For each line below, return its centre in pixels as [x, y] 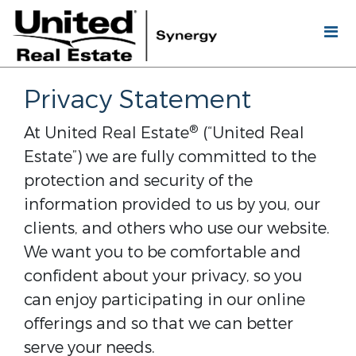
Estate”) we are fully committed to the [170, 157]
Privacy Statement [137, 100]
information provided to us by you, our [172, 205]
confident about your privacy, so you [163, 276]
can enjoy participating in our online [164, 300]
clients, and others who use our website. [177, 228]
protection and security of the [138, 181]
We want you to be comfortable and [163, 252]
